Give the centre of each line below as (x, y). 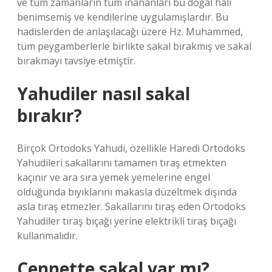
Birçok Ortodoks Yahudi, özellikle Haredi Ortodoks (131, 148)
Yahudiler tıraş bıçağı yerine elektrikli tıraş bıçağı (127, 221)
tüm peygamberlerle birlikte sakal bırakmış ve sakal (134, 46)
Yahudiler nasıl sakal (104, 93)
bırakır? (49, 115)
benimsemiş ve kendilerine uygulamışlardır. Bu (123, 17)
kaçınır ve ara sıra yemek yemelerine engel (114, 177)
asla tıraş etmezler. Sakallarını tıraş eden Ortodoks (131, 206)
